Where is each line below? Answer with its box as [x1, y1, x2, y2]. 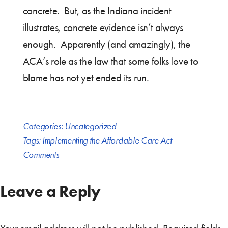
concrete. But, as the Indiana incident [22, 5, 172, 17]
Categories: [22, 121, 65, 132]
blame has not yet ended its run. [22, 72, 149, 84]
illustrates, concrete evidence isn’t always [22, 21, 184, 34]
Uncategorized [64, 121, 117, 132]
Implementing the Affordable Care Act [42, 135, 172, 147]
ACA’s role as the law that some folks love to [22, 55, 198, 68]
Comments [22, 149, 59, 161]
